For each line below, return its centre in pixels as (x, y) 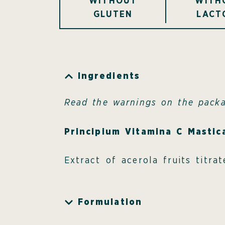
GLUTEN (113, 14)
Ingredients (109, 76)
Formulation (110, 203)
